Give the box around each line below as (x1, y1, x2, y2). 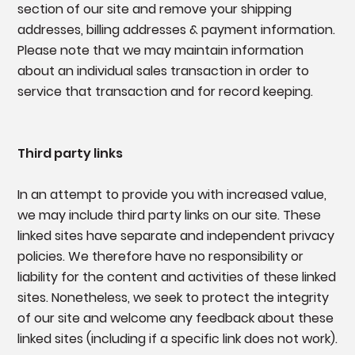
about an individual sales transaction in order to (17, 62, 309, 81)
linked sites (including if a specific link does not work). (17, 330, 338, 349)
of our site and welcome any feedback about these (17, 309, 334, 328)
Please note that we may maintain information (17, 41, 303, 60)
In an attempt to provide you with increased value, (17, 185, 326, 204)
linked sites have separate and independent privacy (17, 227, 334, 246)
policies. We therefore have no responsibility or (17, 247, 303, 266)
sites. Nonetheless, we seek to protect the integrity (17, 288, 329, 307)
